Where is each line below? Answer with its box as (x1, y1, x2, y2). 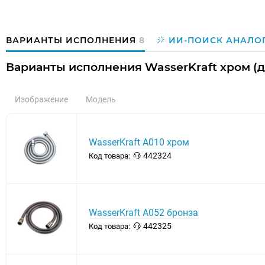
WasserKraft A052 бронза (89, 207, 198, 219)
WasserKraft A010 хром (89, 137, 189, 148)
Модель (86, 95, 116, 105)
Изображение (15, 95, 68, 105)
